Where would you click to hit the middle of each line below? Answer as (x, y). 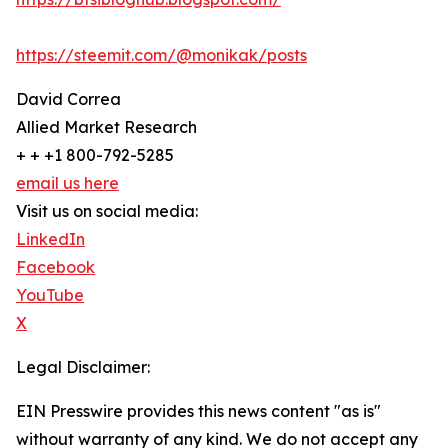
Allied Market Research (106, 127)
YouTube (50, 295)
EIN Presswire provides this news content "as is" (198, 411)
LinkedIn (50, 239)
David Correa (68, 99)
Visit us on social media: (107, 211)
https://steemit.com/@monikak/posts (161, 55)
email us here (67, 183)
